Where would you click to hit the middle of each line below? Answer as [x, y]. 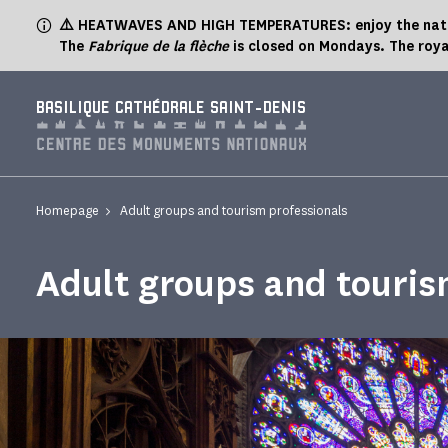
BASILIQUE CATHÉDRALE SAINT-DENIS [171, 108]
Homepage [67, 210]
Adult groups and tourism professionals [233, 210]
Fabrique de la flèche [156, 46]
